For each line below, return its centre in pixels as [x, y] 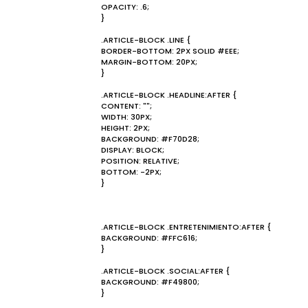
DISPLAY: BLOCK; [133, 150]
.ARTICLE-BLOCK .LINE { [146, 40]
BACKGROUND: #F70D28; [150, 139]
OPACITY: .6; [125, 7]
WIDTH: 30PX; [126, 117]
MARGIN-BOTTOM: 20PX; [149, 62]
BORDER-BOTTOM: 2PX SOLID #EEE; [170, 51]
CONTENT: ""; [126, 106]
